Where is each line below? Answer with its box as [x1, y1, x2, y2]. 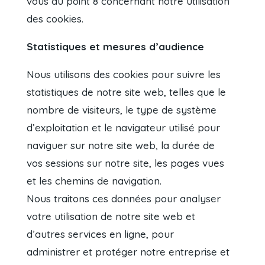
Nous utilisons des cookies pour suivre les [27, 68, 221, 81]
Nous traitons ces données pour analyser [27, 192, 221, 205]
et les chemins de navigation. [27, 174, 162, 188]
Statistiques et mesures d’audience [27, 40, 205, 53]
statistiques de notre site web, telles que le [27, 86, 227, 99]
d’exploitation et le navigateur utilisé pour [27, 121, 221, 134]
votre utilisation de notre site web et [27, 210, 196, 223]
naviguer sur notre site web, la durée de [27, 139, 215, 152]
